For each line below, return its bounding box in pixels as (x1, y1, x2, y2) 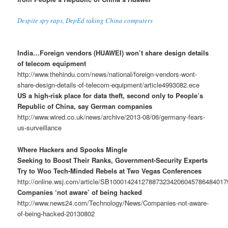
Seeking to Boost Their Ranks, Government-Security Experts (17, 155, 208, 165)
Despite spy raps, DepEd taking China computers (17, 16, 153, 25)
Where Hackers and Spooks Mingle (17, 144, 128, 154)
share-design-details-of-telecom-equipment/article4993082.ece (17, 80, 200, 90)
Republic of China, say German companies (17, 101, 153, 111)
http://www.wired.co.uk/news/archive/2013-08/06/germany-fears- (17, 112, 206, 122)
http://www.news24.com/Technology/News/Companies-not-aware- (17, 197, 209, 208)
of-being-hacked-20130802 (17, 208, 95, 218)
